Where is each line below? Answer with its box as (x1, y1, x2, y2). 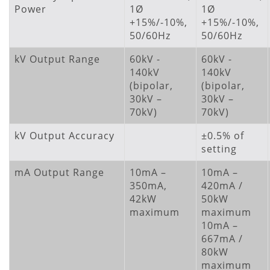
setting (201, 142, 237, 155)
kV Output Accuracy (14, 129, 115, 142)
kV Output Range (14, 52, 100, 66)
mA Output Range (14, 166, 104, 179)
